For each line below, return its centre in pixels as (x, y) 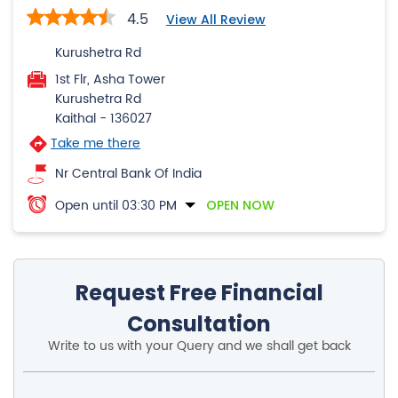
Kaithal (76, 119)
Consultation (199, 324)
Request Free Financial (199, 293)
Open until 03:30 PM (116, 206)
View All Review (216, 20)
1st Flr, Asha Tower (110, 80)
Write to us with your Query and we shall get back (199, 346)
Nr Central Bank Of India (128, 174)
